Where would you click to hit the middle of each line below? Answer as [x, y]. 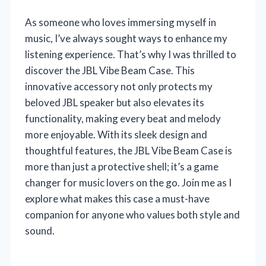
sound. [40, 231]
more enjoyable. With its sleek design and [116, 135]
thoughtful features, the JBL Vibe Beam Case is [129, 151]
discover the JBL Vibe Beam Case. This [110, 71]
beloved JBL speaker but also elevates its [115, 103]
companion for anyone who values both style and [132, 215]
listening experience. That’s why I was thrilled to [131, 55]
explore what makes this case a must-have [117, 199]
